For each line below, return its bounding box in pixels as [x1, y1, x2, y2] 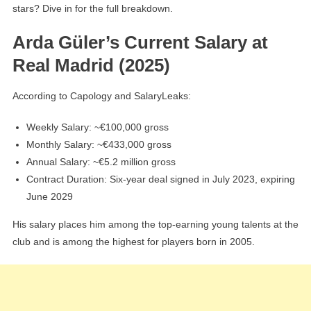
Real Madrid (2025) [12, 54, 170, 76]
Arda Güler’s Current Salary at [12, 31, 268, 53]
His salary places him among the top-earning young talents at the [12, 218, 299, 230]
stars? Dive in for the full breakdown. [12, 2, 173, 14]
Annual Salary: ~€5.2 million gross [26, 155, 176, 167]
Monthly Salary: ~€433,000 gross [26, 138, 171, 150]
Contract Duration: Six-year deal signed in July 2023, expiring [26, 173, 295, 185]
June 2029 [26, 190, 73, 202]
